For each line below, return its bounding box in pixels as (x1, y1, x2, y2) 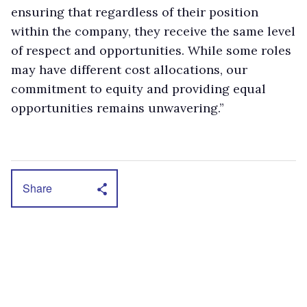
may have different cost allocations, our (11, 61, 247, 77)
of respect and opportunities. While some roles (11, 42, 291, 58)
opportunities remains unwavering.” (11, 99, 224, 116)
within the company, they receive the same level (11, 23, 295, 39)
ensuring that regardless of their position (11, 3, 258, 20)
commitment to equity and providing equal (11, 80, 266, 97)
